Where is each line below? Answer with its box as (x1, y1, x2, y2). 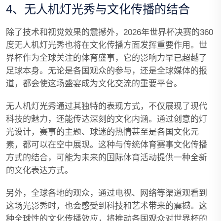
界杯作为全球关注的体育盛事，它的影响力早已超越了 (6, 53, 207, 63)
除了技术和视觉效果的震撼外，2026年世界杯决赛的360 (6, 28, 213, 37)
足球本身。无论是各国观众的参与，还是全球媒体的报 (6, 66, 207, 75)
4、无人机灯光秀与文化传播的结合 (6, 2, 190, 16)
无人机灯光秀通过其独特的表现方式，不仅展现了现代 (6, 102, 207, 111)
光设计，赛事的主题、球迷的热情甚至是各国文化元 (6, 127, 199, 137)
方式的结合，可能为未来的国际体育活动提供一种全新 (6, 153, 207, 162)
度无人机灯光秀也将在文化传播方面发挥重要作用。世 (6, 40, 207, 50)
